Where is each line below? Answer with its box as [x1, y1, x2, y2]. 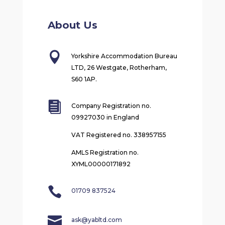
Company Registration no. [71, 102, 151, 110]
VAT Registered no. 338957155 [71, 131, 166, 139]
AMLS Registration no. [71, 149, 139, 157]
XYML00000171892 [71, 160, 131, 168]
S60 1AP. [71, 75, 98, 83]
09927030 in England [71, 114, 139, 122]
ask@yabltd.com [71, 216, 122, 224]
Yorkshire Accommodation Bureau [71, 52, 177, 60]
